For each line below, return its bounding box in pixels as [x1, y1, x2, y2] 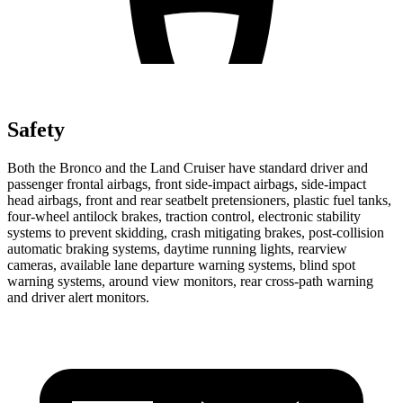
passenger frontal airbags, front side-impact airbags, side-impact [7, 175, 366, 192]
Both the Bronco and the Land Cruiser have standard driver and [7, 159, 368, 175]
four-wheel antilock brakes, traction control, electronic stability [7, 208, 361, 224]
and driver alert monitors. [7, 289, 149, 305]
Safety [7, 117, 65, 141]
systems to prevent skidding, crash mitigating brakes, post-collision [7, 224, 384, 240]
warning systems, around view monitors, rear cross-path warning [7, 273, 373, 289]
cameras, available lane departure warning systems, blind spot [7, 256, 355, 273]
